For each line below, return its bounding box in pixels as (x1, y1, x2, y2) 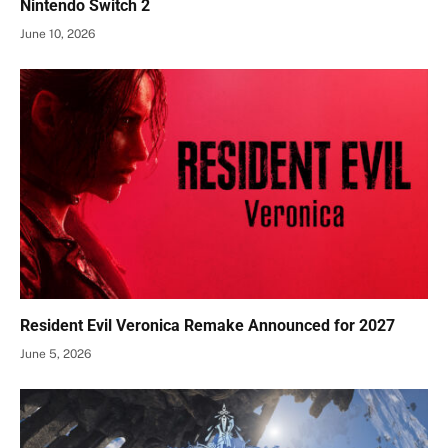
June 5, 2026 (20, 346, 91, 361)
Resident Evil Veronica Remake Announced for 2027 (20, 315, 395, 335)
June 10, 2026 (20, 27, 95, 42)
